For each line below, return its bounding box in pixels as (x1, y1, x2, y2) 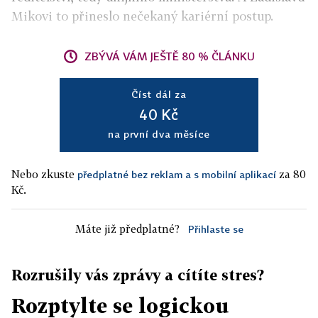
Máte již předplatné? (75, 222, 180, 236)
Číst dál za (131, 88, 187, 101)
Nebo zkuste (11, 168, 77, 181)
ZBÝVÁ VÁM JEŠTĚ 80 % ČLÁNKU (84, 50, 255, 63)
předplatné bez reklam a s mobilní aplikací (77, 168, 276, 181)
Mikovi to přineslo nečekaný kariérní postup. (11, 9, 273, 24)
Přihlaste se (187, 223, 243, 236)
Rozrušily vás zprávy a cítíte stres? (11, 266, 264, 284)
